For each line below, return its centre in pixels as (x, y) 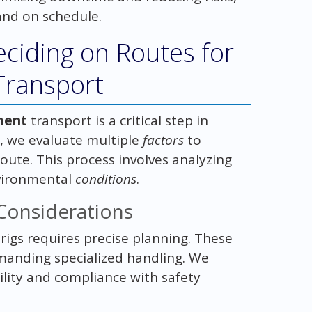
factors (163, 140)
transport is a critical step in (117, 120)
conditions (106, 179)
